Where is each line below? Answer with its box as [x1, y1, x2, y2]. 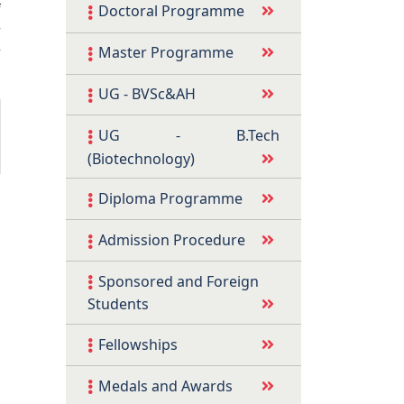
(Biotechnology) [87, 148, 195, 169]
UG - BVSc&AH [98, 84, 196, 105]
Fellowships [98, 334, 178, 354]
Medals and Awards [98, 375, 233, 396]
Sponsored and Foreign [98, 271, 259, 291]
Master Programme [98, 42, 234, 63]
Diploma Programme [98, 188, 243, 208]
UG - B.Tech [98, 125, 280, 145]
